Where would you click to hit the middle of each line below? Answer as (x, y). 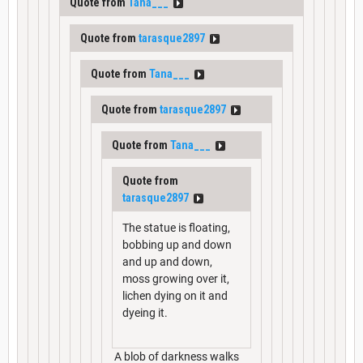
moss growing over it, (176, 279)
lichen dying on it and (175, 296)
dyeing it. (145, 313)
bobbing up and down (177, 245)
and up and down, (167, 262)
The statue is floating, (176, 228)
